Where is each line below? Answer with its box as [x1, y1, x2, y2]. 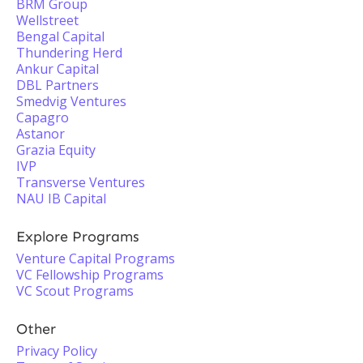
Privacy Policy [16, 342, 97, 360]
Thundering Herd [16, 44, 122, 62]
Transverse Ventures [16, 173, 145, 191]
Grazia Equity [16, 141, 96, 159]
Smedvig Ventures [16, 92, 126, 110]
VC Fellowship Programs [16, 266, 164, 284]
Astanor [16, 125, 65, 143]
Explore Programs [16, 228, 139, 246]
